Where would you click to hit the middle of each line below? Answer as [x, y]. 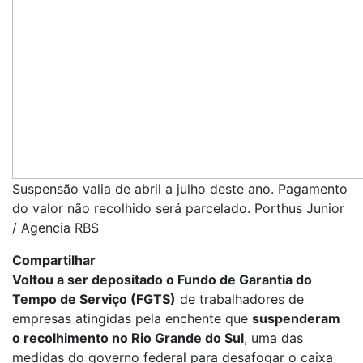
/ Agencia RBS [56, 227]
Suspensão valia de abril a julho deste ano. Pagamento [180, 188]
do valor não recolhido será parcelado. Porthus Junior [178, 208]
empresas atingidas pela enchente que [132, 318]
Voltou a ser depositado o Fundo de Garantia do [162, 279]
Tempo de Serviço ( [74, 299]
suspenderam [296, 318]
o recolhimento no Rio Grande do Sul [128, 337]
